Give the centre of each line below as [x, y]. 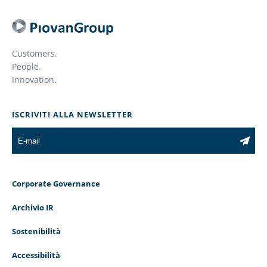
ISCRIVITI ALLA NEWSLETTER [72, 114]
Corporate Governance [56, 184]
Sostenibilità [36, 231]
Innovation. [34, 80]
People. [27, 66]
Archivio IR [33, 207]
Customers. [35, 53]
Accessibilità [36, 255]
